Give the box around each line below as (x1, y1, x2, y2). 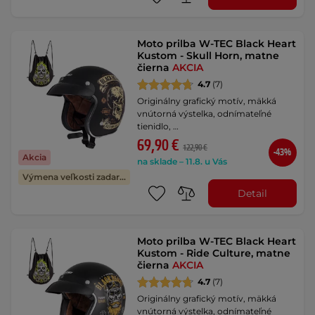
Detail (237, 186, 267, 200)
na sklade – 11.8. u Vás (137, 156, 228, 167)
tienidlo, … (137, 121, 179, 131)
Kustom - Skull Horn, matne (137, 49, 280, 62)
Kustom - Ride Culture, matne (137, 247, 291, 259)
